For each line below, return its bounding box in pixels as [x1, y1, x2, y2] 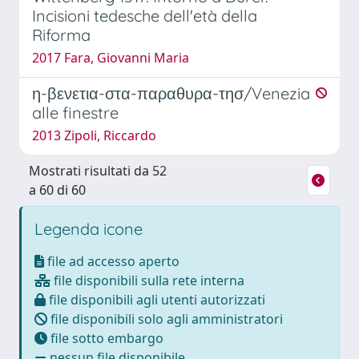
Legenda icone [34, 218, 143, 239]
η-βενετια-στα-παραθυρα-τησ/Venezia [32, 83, 310, 103]
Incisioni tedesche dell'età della [32, 5, 257, 26]
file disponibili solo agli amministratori [47, 309, 283, 328]
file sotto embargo [47, 329, 163, 347]
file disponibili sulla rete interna [50, 271, 244, 289]
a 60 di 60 [29, 180, 86, 199]
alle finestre [32, 102, 119, 123]
